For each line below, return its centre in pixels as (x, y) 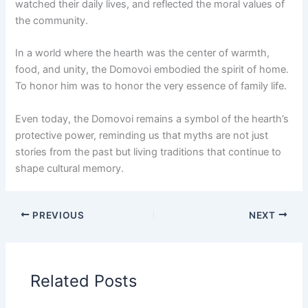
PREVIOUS (57, 215)
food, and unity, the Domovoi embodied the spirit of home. (152, 70)
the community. (52, 20)
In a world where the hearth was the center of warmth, (143, 53)
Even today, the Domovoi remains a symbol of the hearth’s (152, 119)
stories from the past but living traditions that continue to (148, 152)
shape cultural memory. (70, 168)
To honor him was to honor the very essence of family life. (151, 86)
